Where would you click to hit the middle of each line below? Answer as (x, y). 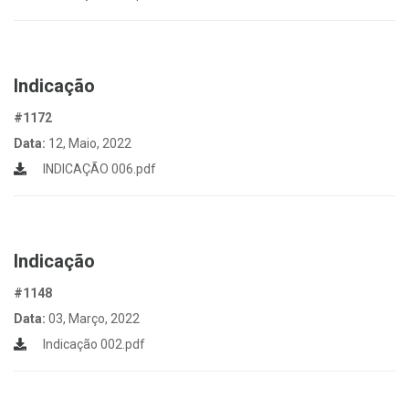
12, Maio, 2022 (90, 143)
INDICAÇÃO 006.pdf (98, 169)
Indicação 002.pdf (93, 344)
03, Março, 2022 (94, 319)
